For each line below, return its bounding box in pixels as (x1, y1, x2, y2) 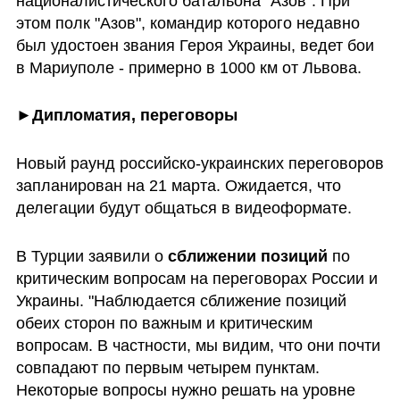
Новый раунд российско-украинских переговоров (15, 154, 384, 173)
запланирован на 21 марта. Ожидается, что (15, 177, 341, 196)
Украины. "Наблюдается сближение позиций (15, 292, 346, 311)
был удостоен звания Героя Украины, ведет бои (15, 36, 374, 54)
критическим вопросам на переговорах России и (15, 270, 378, 288)
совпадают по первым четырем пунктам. (15, 359, 320, 378)
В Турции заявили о (15, 247, 168, 266)
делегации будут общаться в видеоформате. (15, 199, 352, 218)
